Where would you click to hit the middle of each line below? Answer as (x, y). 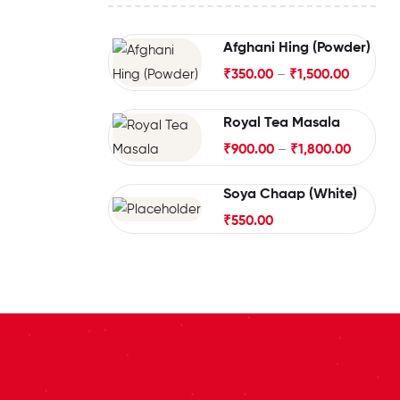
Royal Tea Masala (282, 124)
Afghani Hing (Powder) (297, 49)
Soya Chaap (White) (290, 195)
